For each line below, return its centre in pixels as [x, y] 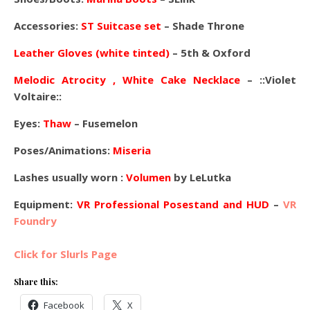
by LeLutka [201, 177]
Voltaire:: [38, 96]
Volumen [148, 177]
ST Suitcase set [121, 26]
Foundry [35, 221]
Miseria [132, 150]
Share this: [36, 282]
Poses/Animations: [63, 150]
